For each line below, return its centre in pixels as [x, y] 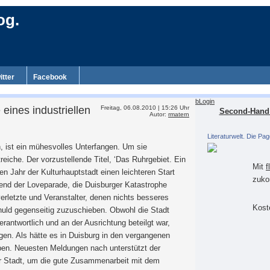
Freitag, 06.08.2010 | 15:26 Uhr [145, 108]
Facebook [50, 77]
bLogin [205, 101]
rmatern [179, 114]
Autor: [159, 114]
